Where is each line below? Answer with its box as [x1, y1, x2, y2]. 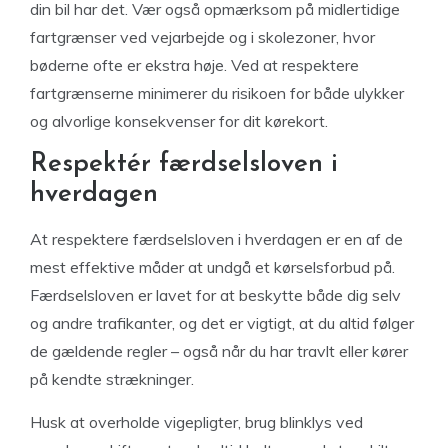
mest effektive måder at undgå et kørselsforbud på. [30, 257, 395, 277]
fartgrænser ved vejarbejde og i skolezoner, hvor [30, 27, 375, 47]
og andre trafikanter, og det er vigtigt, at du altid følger [30, 313, 414, 333]
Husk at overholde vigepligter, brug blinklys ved [30, 412, 363, 432]
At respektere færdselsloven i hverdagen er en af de [30, 229, 403, 249]
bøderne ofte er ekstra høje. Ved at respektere [30, 55, 359, 75]
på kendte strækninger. [30, 369, 194, 389]
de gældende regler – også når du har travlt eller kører [30, 341, 408, 361]
